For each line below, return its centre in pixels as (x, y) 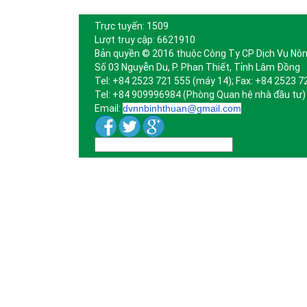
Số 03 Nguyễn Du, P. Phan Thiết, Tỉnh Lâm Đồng (197, 67)
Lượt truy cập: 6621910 (145, 40)
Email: (108, 109)
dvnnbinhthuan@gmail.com (182, 109)
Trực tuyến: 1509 (131, 26)
